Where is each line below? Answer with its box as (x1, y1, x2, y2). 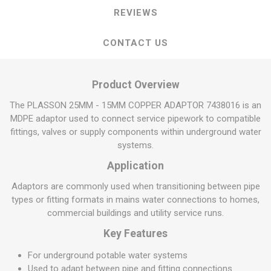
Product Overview (91, 79, 180, 91)
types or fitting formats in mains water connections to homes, (11, 194, 260, 205)
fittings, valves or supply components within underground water (10, 126, 261, 137)
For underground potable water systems (28, 250, 188, 261)
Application (107, 160, 164, 172)
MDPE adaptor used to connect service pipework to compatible (10, 113, 261, 124)
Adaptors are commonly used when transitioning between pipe (11, 181, 260, 192)
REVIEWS (113, 7, 158, 18)
